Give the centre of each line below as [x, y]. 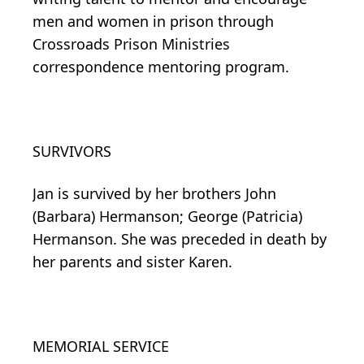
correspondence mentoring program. [161, 67]
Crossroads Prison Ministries [131, 44]
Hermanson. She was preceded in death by [180, 239]
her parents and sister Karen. [132, 262]
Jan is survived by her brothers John [154, 194]
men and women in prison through [153, 22]
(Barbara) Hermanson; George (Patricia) [167, 217]
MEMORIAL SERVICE [101, 347]
